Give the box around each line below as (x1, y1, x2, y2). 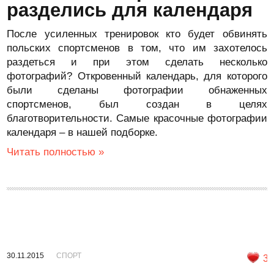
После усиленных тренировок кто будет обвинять (7, 28, 267, 40)
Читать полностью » (7, 146, 105, 158)
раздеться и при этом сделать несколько (7, 56, 267, 68)
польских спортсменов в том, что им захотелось (7, 42, 267, 54)
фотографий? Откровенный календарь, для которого (7, 70, 267, 82)
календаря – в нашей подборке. (7, 127, 158, 138)
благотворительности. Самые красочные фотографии (7, 113, 267, 124)
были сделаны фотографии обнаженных (7, 84, 267, 96)
